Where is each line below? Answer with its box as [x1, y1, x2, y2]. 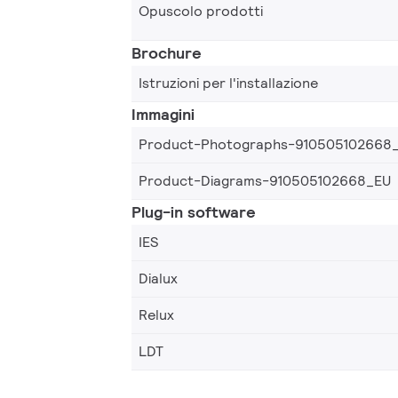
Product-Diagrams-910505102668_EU [139, 171, 391, 190]
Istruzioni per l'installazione [139, 73, 318, 92]
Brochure [131, 42, 202, 63]
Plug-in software [131, 201, 256, 222]
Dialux [139, 268, 178, 288]
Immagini [131, 103, 195, 124]
